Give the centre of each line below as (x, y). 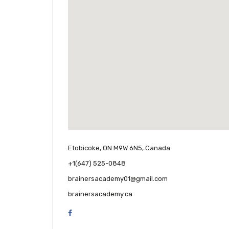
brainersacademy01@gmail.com (118, 178)
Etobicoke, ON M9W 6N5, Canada (119, 148)
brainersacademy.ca (100, 194)
